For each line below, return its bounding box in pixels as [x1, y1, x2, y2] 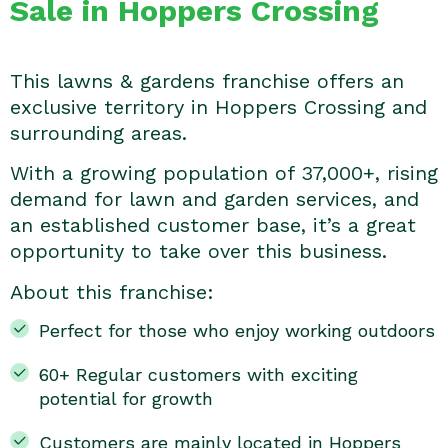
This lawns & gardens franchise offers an [10, 69, 404, 93]
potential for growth [38, 388, 213, 410]
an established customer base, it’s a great [10, 213, 416, 238]
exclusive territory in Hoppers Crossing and [10, 95, 427, 119]
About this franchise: [10, 279, 214, 304]
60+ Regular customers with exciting [38, 364, 358, 386]
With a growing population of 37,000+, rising [10, 161, 438, 186]
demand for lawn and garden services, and [10, 187, 419, 212]
